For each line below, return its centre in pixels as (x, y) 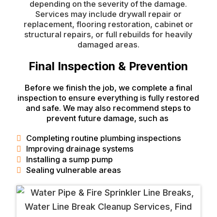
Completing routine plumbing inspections (103, 138)
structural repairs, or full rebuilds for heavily (108, 34)
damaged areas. (108, 45)
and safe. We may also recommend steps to (108, 108)
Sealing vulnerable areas (73, 170)
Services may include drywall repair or (108, 14)
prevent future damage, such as (108, 118)
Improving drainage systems (80, 149)
